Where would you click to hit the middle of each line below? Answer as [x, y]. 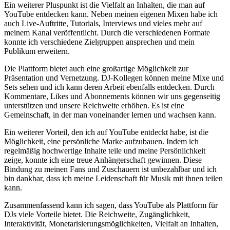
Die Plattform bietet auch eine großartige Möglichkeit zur [96, 69]
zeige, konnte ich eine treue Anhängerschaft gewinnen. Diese [103, 160]
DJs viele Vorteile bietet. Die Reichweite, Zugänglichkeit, [97, 215]
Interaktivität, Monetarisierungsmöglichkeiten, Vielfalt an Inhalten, [111, 224]
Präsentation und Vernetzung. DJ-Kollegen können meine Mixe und [114, 78]
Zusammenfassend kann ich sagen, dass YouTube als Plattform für [111, 205]
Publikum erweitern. [37, 51]
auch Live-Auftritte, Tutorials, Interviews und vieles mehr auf [103, 24]
